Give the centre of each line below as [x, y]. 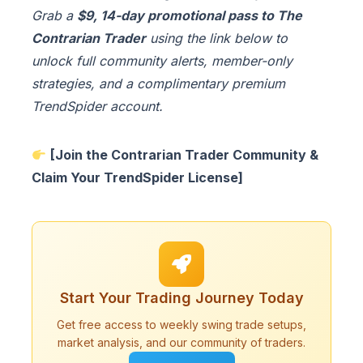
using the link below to [217, 38]
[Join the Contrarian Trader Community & [185, 155]
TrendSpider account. [97, 107]
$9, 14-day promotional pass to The [190, 16]
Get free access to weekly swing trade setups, [181, 325]
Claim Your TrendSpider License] [137, 178]
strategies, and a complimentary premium [158, 84]
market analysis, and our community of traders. [181, 343]
